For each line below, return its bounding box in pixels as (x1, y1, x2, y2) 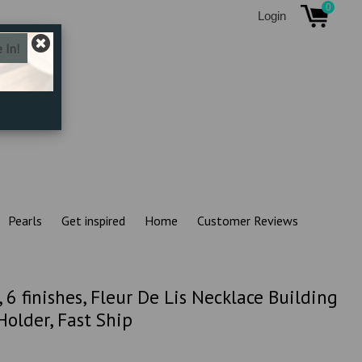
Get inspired (61, 213, 125, 229)
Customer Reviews (196, 213, 298, 229)
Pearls (7, 213, 42, 229)
